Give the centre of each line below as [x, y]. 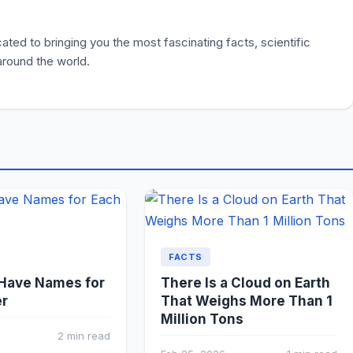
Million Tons [202, 320]
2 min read [84, 336]
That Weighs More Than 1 [247, 301]
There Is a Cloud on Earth [245, 283]
